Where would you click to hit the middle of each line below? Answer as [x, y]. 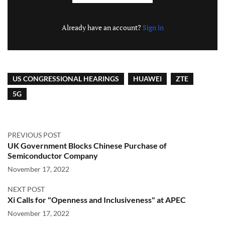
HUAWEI [147, 79]
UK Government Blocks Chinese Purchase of [87, 146]
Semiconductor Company [53, 156]
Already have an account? [102, 28]
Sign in [153, 28]
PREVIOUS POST [34, 135]
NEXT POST [26, 189]
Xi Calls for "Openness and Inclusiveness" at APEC [97, 200]
